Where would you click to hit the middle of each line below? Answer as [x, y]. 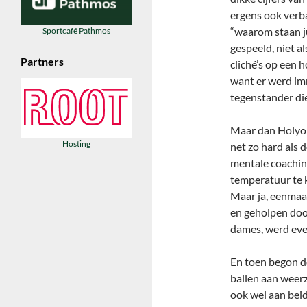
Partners [42, 62]
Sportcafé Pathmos [76, 31]
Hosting [76, 144]
